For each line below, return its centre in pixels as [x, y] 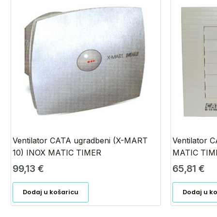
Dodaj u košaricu [51, 192]
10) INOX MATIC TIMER [57, 153]
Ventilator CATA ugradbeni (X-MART [80, 141]
